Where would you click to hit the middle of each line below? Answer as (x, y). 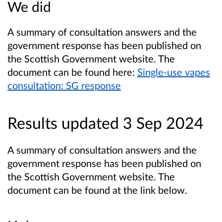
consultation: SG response (64, 85)
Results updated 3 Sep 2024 (106, 122)
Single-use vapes (174, 72)
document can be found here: (72, 72)
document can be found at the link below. (97, 190)
